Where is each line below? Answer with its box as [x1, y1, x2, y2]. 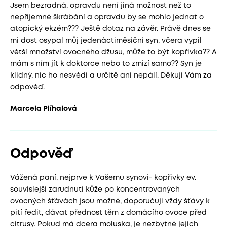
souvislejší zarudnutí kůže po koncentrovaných [10, 186, 180, 193]
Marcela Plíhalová [10, 106, 77, 112]
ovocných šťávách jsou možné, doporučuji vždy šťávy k [10, 198, 210, 204]
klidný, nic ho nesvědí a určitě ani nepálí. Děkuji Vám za [10, 72, 212, 79]
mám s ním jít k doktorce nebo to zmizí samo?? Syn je [10, 61, 202, 67]
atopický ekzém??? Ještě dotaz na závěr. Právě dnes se [10, 26, 211, 32]
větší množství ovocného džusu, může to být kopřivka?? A [10, 49, 217, 55]
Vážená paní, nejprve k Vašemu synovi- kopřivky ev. [10, 175, 196, 181]
